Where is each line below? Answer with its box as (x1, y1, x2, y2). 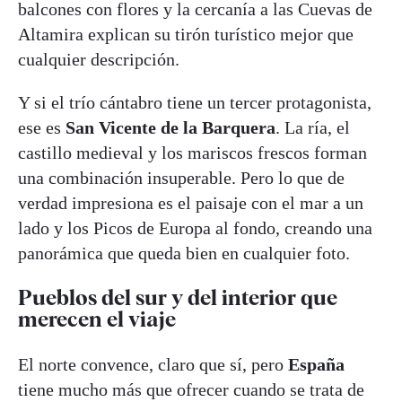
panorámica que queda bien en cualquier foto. (18, 242, 350, 263)
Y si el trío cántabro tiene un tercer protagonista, (18, 92, 371, 112)
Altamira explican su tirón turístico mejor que (18, 23, 354, 44)
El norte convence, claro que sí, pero (18, 354, 288, 374)
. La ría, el (275, 117, 350, 137)
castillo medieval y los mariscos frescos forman (18, 142, 367, 162)
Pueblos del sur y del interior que (18, 284, 337, 310)
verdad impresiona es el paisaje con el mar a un (18, 192, 363, 213)
